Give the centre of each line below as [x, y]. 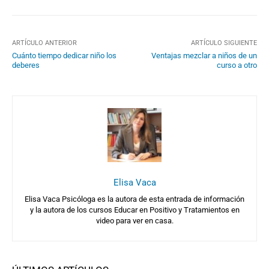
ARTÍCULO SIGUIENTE [224, 43]
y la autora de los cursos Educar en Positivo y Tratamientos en [134, 210]
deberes [26, 65]
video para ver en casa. [134, 220]
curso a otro [237, 65]
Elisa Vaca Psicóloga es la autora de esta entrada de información [134, 199]
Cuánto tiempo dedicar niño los [64, 55]
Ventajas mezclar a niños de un [204, 55]
